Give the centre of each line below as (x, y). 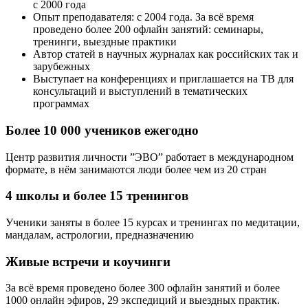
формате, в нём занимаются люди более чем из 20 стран (136, 169)
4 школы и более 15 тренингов (97, 196)
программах (61, 104)
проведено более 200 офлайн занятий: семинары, (148, 30)
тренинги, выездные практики (105, 42)
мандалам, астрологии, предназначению (100, 234)
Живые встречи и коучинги (88, 261)
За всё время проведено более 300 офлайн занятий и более (143, 288)
